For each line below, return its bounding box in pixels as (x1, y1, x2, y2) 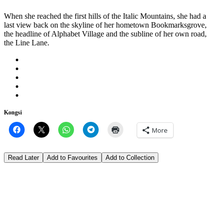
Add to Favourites (47, 153, 98, 161)
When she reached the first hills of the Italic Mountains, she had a (4, 11, 206, 20)
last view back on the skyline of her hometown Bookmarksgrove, (4, 20, 207, 29)
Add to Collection (106, 153, 154, 161)
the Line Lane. (4, 38, 49, 47)
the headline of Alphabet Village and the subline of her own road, (4, 29, 207, 38)
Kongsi (4, 109, 22, 116)
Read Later (8, 153, 39, 161)
